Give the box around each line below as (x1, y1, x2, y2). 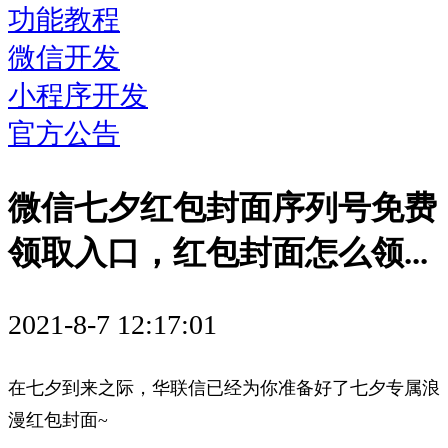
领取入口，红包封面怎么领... (8, 234, 428, 271)
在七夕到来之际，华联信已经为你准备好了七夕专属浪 (8, 377, 440, 398)
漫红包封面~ (8, 409, 108, 430)
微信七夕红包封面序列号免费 (8, 189, 437, 226)
